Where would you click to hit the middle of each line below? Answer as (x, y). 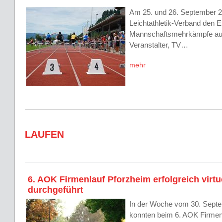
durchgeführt (55, 190)
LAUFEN (44, 134)
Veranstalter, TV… (159, 45)
